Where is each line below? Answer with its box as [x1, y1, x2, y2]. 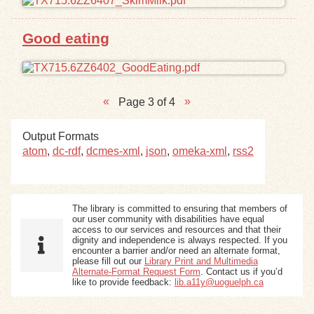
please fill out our [71, 255, 144, 266]
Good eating [22, 30, 109, 47]
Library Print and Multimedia [144, 255, 258, 266]
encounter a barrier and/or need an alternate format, [71, 245, 280, 256]
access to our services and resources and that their [71, 224, 281, 235]
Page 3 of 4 [118, 95, 175, 108]
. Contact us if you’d [200, 266, 282, 277]
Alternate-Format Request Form [71, 266, 200, 277]
